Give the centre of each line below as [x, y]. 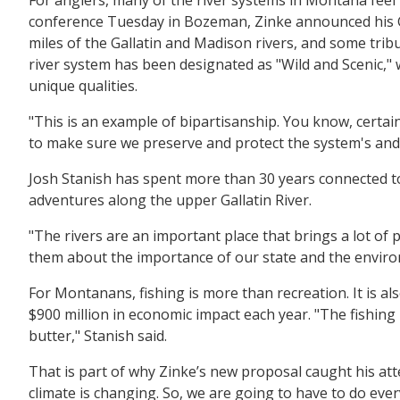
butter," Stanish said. [98, 335]
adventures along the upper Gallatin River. [170, 200]
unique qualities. [83, 85]
